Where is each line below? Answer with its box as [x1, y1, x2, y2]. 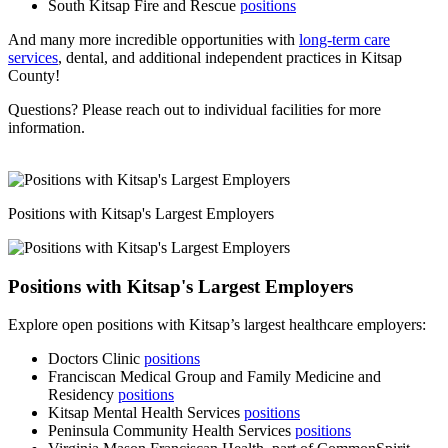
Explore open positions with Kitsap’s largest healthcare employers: [8, 316, 426, 334]
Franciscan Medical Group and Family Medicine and [48, 368, 381, 386]
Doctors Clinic [48, 350, 144, 368]
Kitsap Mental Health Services [48, 404, 244, 422]
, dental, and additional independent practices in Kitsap [58, 48, 402, 66]
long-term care [299, 30, 390, 48]
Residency [48, 386, 118, 404]
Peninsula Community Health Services [48, 422, 295, 440]
